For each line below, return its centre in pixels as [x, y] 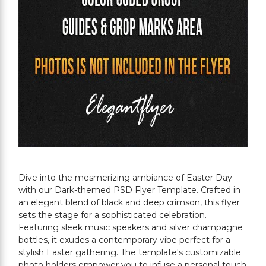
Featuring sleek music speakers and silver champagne [131, 227]
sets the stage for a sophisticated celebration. [113, 215]
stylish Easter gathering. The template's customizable [130, 252]
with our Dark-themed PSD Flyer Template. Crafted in [129, 190]
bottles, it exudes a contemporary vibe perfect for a [124, 240]
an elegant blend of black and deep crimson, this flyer [129, 202]
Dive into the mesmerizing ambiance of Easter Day [125, 178]
